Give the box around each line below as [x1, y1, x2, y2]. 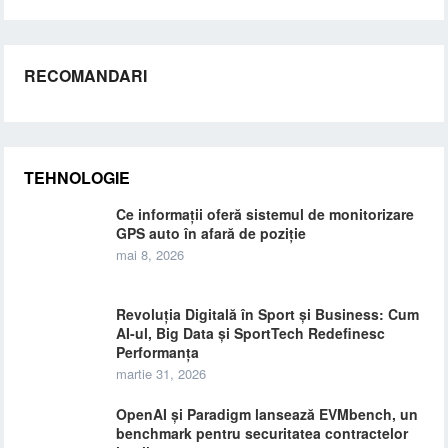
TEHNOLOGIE [24, 166, 131, 189]
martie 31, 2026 [116, 364, 207, 383]
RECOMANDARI [24, 64, 148, 87]
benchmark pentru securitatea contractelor [116, 423, 409, 443]
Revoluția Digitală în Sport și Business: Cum [116, 304, 420, 324]
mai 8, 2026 [116, 245, 185, 264]
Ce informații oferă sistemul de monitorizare [116, 204, 415, 224]
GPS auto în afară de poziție [116, 223, 307, 243]
